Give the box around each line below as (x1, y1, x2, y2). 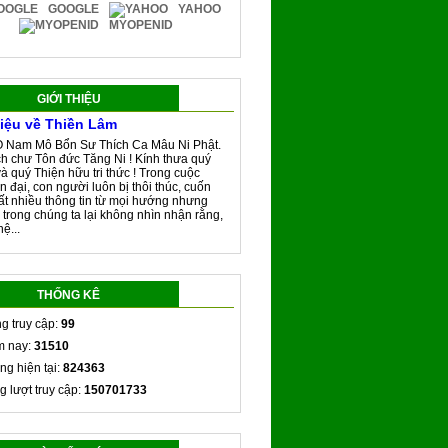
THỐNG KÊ (37, 288, 100, 303)
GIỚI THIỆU (36, 92, 101, 106)
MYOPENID (109, 18, 173, 33)
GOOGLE (48, 2, 99, 17)
